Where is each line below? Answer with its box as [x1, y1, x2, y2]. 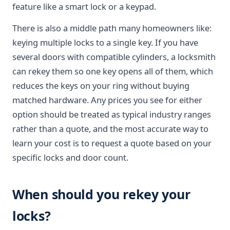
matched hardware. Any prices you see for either [12, 94, 202, 106]
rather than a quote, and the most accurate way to [12, 123, 208, 135]
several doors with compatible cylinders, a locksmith [12, 51, 216, 63]
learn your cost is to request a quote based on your [12, 137, 212, 149]
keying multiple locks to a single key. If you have [12, 36, 198, 48]
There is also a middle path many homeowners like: [12, 22, 212, 34]
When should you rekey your [12, 185, 190, 203]
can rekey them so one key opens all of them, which [12, 65, 213, 77]
